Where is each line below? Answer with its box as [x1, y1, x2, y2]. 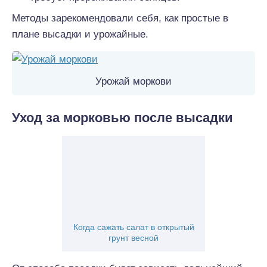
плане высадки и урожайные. [12, 29, 148, 40]
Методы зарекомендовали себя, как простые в [12, 13, 228, 24]
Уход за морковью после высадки [12, 110, 233, 125]
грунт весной [108, 233, 159, 243]
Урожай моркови [95, 76, 172, 87]
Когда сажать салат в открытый [73, 222, 194, 232]
